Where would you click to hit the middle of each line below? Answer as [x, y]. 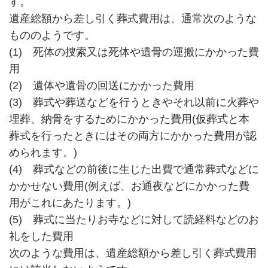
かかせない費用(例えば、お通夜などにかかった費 [129, 186]
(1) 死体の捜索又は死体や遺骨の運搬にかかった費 [134, 52]
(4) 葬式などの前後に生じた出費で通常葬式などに [134, 170]
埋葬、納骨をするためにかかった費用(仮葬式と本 [129, 119]
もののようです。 [52, 36]
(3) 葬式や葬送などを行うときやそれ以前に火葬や [134, 103]
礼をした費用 [41, 237]
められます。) [43, 153]
